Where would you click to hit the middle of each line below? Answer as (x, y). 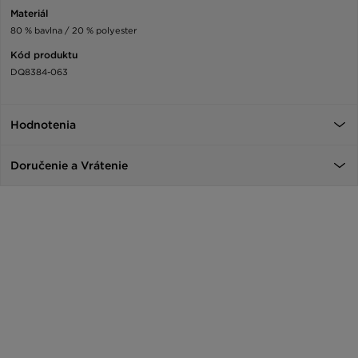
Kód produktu (44, 55)
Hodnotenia (43, 125)
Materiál (29, 14)
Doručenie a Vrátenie (69, 166)
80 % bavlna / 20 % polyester (74, 31)
